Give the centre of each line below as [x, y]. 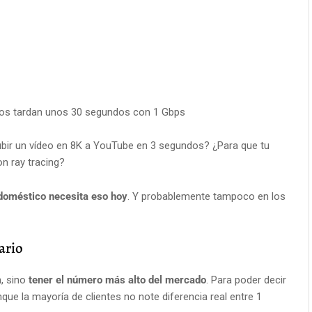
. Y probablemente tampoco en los [206, 197]
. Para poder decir [246, 280]
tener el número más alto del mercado [117, 280]
